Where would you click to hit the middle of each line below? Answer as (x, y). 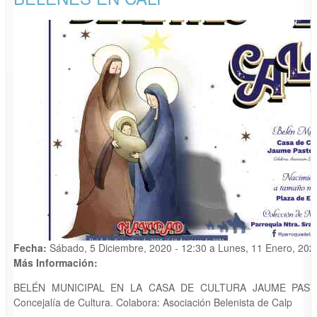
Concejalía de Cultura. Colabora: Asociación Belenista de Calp (153, 302)
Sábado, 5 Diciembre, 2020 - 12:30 (128, 248)
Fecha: (31, 248)
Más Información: (57, 263)
